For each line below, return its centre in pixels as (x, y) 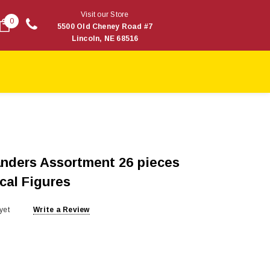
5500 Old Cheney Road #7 (105, 27)
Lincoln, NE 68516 (105, 39)
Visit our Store (105, 14)
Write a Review (61, 209)
